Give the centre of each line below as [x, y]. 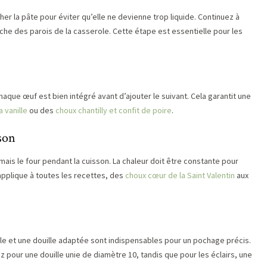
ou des [41, 110]
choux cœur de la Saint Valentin [180, 175]
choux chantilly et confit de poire [114, 110]
